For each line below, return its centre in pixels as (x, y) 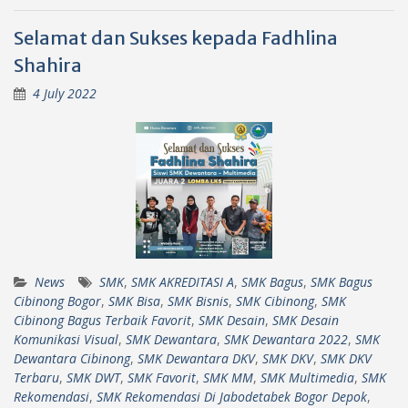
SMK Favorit (162, 377)
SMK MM (228, 377)
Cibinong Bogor (57, 301)
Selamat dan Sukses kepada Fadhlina (176, 37)
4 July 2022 (65, 93)
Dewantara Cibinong (72, 358)
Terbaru (36, 377)
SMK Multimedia (307, 377)
